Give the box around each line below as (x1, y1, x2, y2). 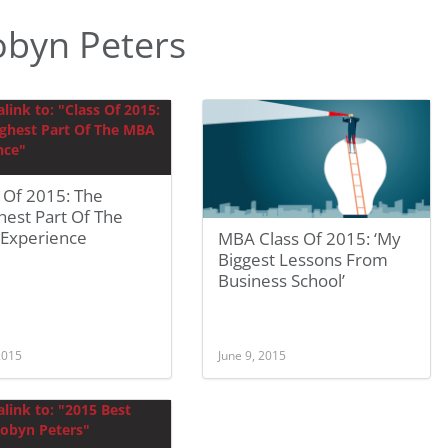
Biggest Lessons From (218, 248, 389, 271)
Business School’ (218, 269, 346, 292)
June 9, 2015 (218, 347, 287, 363)
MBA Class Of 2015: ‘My (218, 227, 402, 250)
